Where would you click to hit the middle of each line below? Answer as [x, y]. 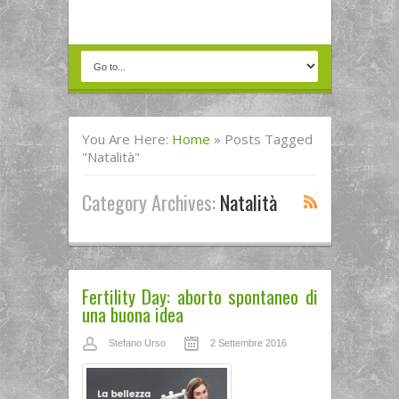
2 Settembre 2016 [248, 343]
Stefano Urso [137, 343]
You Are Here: [126, 139]
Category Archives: [151, 202]
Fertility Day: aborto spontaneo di [199, 296]
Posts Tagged [268, 139]
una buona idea [132, 314]
